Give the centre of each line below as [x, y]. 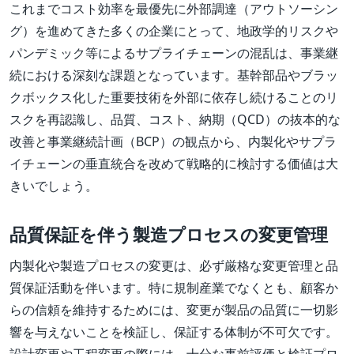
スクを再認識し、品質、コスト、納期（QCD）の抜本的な [175, 120]
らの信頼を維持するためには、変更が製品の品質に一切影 [174, 310]
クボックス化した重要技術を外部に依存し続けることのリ [174, 98]
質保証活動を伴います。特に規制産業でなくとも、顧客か [174, 288]
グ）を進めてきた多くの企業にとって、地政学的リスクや [174, 31]
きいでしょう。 [54, 186]
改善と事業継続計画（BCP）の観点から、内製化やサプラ [173, 142]
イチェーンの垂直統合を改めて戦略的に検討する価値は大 [174, 164]
